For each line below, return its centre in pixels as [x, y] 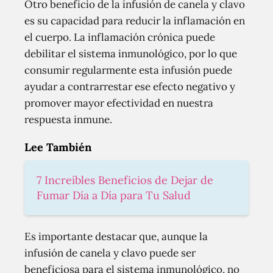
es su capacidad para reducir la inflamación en [135, 21]
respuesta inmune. [68, 119]
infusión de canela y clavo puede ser [110, 253]
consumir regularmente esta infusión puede [128, 70]
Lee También [58, 147]
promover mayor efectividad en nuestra [119, 103]
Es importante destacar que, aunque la [116, 236]
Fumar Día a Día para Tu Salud [114, 195]
